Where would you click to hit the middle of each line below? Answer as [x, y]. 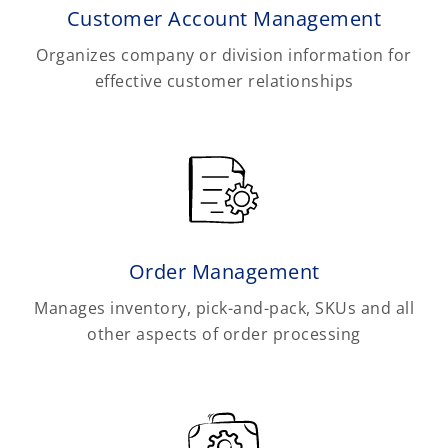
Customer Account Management [224, 19]
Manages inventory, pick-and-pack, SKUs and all [224, 307]
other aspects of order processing [224, 333]
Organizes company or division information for [224, 55]
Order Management [224, 271]
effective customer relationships [224, 81]
